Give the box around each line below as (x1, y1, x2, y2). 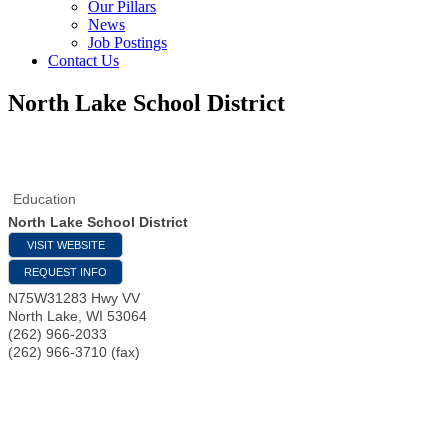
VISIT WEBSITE (26, 238, 105, 251)
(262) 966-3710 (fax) (8, 343, 140, 360)
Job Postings (88, 34, 167, 51)
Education (13, 190, 76, 207)
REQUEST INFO (24, 265, 107, 278)
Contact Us (48, 52, 119, 69)
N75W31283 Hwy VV (8, 289, 140, 306)
